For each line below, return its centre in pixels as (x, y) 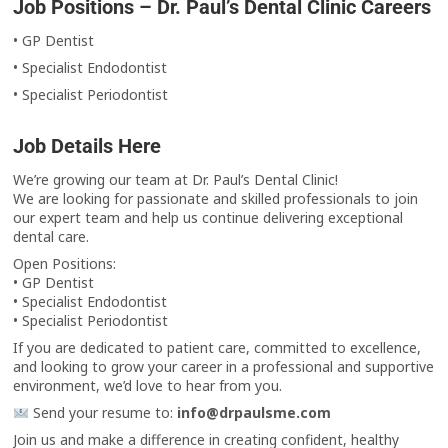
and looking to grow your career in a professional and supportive (224, 367)
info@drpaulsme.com (254, 413)
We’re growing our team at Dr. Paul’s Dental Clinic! (176, 180)
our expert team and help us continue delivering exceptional (208, 218)
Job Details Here (87, 146)
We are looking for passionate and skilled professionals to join (216, 199)
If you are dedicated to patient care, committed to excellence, (217, 348)
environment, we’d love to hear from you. (148, 386)
